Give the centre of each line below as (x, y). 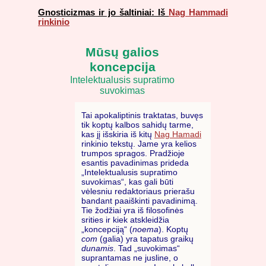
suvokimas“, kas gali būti (127, 182)
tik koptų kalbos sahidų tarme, (137, 125)
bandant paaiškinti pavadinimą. (140, 201)
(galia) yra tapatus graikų (145, 239)
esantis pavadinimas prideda (135, 163)
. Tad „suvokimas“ (147, 248)
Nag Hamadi (178, 134)
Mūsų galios (122, 52)
